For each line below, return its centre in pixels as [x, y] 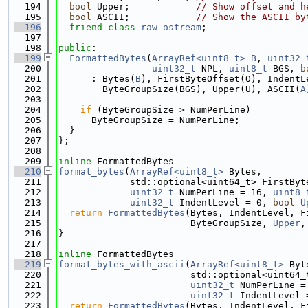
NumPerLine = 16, [223, 192]
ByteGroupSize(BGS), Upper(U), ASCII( [179, 89]
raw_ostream [171, 27]
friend [86, 27]
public [75, 48]
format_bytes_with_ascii [122, 264]
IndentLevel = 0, [223, 202]
